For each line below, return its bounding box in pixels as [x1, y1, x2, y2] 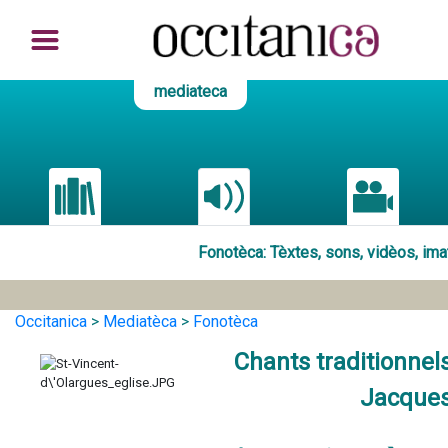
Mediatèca [103, 312, 177, 331]
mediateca [154, 82, 228, 101]
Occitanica [15, 312, 87, 331]
